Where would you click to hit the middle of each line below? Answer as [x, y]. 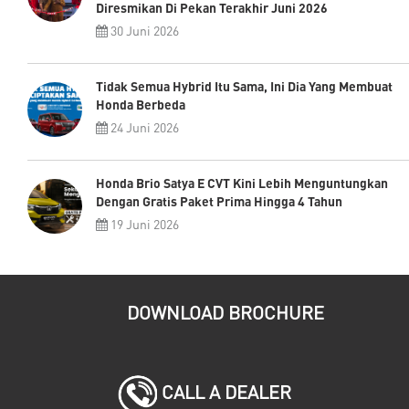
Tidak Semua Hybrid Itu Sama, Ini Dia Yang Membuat [244, 86]
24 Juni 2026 [143, 127]
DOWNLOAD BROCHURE [226, 312]
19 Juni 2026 [143, 224]
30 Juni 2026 [143, 30]
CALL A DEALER [226, 391]
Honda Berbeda [141, 104]
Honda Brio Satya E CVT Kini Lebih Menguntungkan [242, 183]
